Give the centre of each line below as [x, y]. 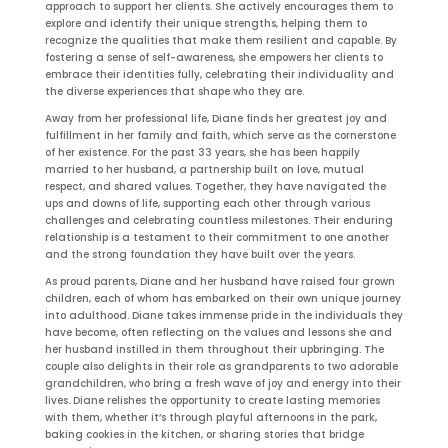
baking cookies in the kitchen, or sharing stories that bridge [204, 434]
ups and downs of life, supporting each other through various [207, 203]
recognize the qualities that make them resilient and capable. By [220, 40]
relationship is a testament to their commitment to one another [216, 237]
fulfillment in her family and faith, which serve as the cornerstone [220, 135]
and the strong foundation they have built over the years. [199, 254]
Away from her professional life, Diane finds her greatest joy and [215, 118]
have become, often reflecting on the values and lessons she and [218, 332]
